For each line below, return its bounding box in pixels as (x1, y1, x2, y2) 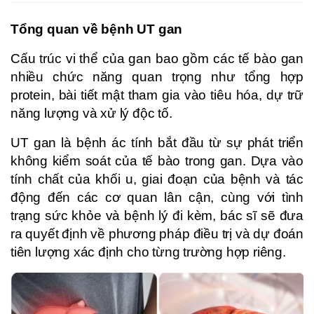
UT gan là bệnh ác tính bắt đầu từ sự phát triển (11, 135, 303, 150)
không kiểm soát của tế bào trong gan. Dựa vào (11, 153, 303, 168)
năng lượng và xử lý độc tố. (11, 105, 172, 121)
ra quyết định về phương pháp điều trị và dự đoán (11, 226, 303, 241)
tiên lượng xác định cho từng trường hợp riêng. (11, 244, 286, 259)
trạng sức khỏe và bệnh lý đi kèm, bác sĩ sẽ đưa (11, 207, 303, 223)
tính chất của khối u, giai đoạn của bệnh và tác (11, 171, 303, 186)
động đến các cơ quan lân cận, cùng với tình (11, 189, 303, 205)
